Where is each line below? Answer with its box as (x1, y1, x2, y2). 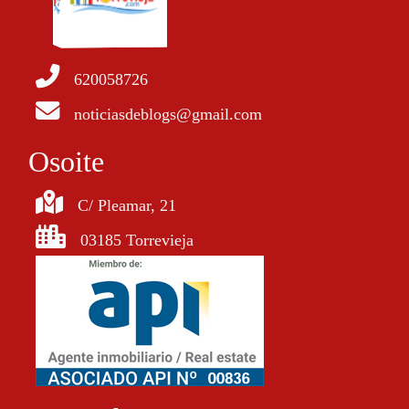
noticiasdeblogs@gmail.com (74, 105, 262, 123)
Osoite (28, 145, 104, 178)
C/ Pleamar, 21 (78, 196, 176, 215)
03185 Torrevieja (80, 231, 194, 249)
